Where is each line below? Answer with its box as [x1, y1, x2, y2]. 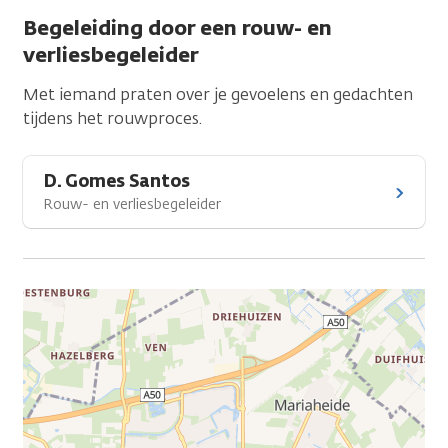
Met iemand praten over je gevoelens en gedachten [23, 84, 413, 105]
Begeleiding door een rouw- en [23, 14, 332, 41]
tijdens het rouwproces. [23, 108, 202, 129]
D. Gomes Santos [44, 170, 190, 192]
